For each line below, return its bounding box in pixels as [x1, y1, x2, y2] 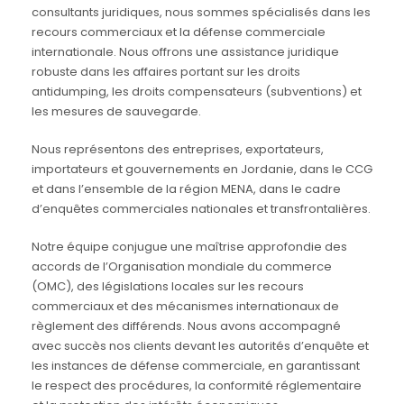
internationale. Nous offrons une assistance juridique [32, 43, 339, 61]
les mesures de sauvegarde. [32, 103, 201, 121]
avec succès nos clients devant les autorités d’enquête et [32, 337, 369, 355]
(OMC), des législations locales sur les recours [32, 278, 304, 296]
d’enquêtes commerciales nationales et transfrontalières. [32, 200, 371, 218]
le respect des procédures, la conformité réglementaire [32, 377, 362, 395]
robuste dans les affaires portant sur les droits [32, 63, 300, 81]
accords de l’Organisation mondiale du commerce [32, 258, 332, 276]
